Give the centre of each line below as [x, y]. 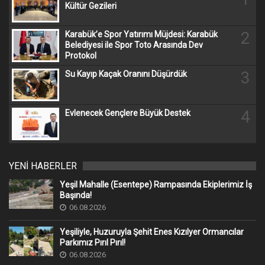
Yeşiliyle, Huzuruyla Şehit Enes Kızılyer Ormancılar [152, 232]
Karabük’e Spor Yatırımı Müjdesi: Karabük [141, 35]
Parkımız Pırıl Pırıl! [93, 243]
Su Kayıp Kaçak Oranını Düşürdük [126, 74]
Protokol [81, 56]
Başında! [76, 195]
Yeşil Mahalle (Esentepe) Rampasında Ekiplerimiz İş [156, 185]
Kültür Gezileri [91, 6]
